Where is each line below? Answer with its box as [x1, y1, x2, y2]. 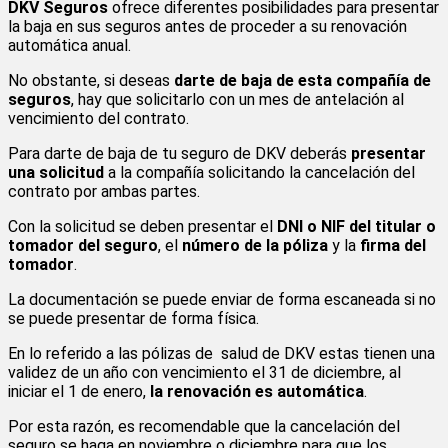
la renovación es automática [150, 381, 364, 401]
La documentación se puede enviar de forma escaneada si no [8, 289, 436, 309]
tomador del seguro [8, 235, 158, 255]
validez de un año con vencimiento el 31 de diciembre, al [8, 362, 401, 382]
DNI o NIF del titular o [277, 216, 436, 236]
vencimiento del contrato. [8, 108, 189, 128]
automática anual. [8, 35, 131, 55]
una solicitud [8, 162, 104, 182]
